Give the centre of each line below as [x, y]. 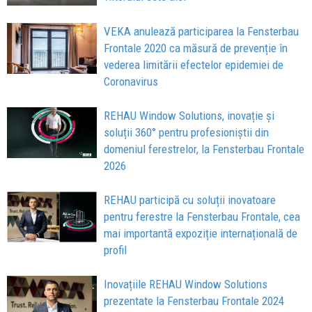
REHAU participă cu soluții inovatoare [190, 200]
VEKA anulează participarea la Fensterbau [202, 31]
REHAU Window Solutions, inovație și [189, 115]
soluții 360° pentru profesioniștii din [187, 132]
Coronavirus [131, 81]
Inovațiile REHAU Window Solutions [186, 284]
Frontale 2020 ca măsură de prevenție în [196, 48]
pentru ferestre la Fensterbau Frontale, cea [202, 216]
